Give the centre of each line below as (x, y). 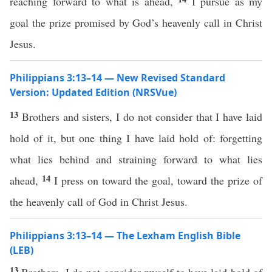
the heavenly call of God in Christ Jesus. (99, 202)
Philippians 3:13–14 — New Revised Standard (117, 78)
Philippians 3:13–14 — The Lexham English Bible (125, 236)
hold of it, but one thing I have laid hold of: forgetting (136, 138)
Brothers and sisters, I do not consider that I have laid (142, 117)
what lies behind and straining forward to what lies (136, 159)
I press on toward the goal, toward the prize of (158, 180)
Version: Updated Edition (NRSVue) (93, 92)
